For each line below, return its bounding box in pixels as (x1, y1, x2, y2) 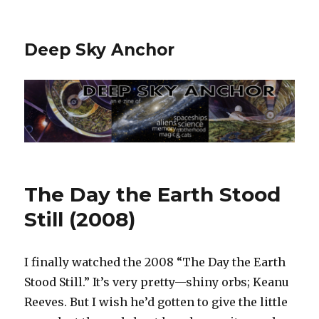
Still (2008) (24, 207, 136, 232)
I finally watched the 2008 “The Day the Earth (24, 255, 286, 270)
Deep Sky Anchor (24, 40, 175, 60)
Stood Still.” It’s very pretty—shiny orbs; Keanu (24, 275, 290, 290)
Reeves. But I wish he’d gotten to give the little (24, 295, 288, 310)
